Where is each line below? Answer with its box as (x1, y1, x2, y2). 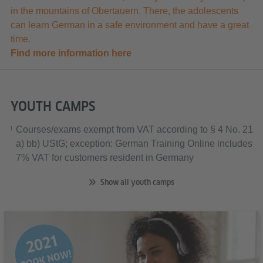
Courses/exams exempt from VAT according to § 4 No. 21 (16, 124, 253, 134)
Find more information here (11, 48, 131, 58)
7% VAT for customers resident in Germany (16, 153, 194, 163)
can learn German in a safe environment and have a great (11, 20, 249, 30)
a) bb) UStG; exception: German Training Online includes (16, 139, 252, 149)
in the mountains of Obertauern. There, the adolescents (11, 6, 238, 16)
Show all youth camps (100, 178, 174, 187)
